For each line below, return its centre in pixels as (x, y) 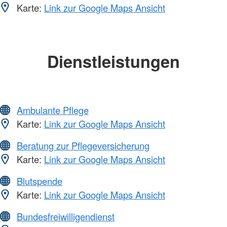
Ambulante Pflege (53, 110)
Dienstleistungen (113, 61)
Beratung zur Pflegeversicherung (83, 146)
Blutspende (40, 181)
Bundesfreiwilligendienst (66, 217)
